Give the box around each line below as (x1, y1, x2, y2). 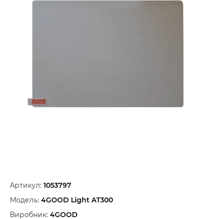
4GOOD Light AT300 (41, 196, 113, 204)
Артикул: (10, 181, 44, 190)
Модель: (10, 196, 41, 204)
